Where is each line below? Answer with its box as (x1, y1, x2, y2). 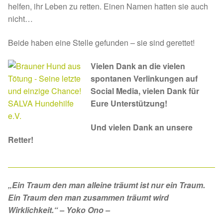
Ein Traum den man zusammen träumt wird (8, 192, 169, 204)
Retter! (8, 134, 33, 146)
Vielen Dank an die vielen (91, 60, 185, 72)
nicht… (8, 13, 33, 25)
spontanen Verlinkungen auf (91, 73, 198, 85)
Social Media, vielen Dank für (91, 85, 199, 97)
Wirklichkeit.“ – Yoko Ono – (8, 204, 110, 216)
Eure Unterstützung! (91, 98, 167, 110)
